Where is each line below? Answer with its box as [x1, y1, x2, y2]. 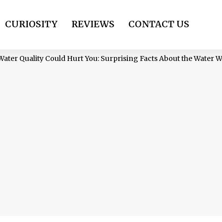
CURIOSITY [5, 18, 57, 30]
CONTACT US [128, 18, 189, 30]
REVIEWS [71, 18, 114, 30]
